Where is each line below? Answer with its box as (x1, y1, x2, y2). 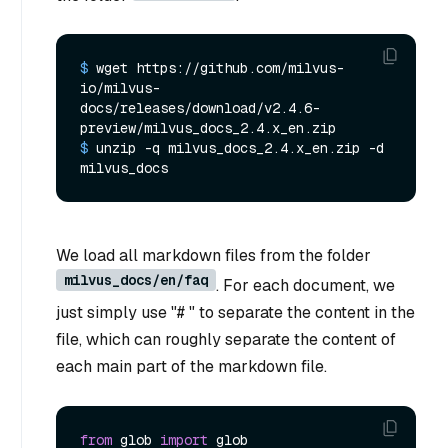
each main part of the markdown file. (56, 356, 327, 378)
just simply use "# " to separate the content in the (56, 302, 415, 324)
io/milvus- (80, 79, 160, 98)
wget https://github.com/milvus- (96, 59, 344, 78)
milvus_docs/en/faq (64, 271, 208, 290)
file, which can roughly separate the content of (56, 329, 396, 351)
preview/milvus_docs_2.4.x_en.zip (80, 119, 336, 138)
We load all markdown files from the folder (56, 245, 371, 267)
